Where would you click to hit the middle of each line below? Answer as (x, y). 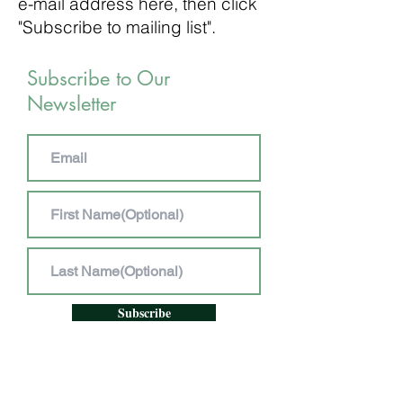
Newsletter (72, 103)
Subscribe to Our (99, 78)
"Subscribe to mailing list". (117, 27)
